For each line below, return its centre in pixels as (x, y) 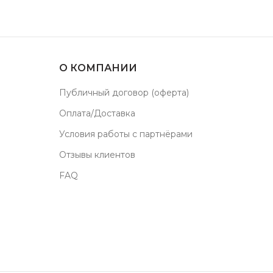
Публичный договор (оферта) (124, 93)
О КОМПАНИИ (98, 68)
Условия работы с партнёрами (126, 134)
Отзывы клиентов (97, 155)
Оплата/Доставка (97, 113)
